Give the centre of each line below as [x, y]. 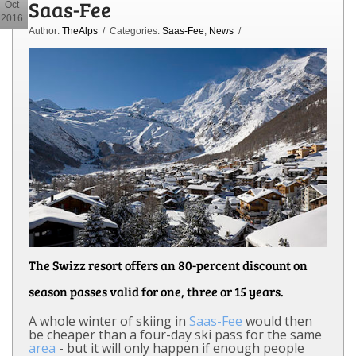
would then [277, 321]
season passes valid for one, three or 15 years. [156, 292]
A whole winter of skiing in [109, 321]
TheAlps [80, 31]
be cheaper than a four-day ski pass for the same [175, 335]
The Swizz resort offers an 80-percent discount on [168, 265]
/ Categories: [130, 31]
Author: [45, 31]
